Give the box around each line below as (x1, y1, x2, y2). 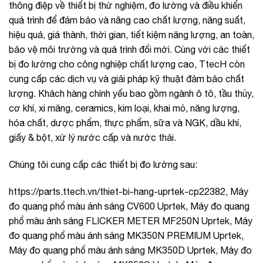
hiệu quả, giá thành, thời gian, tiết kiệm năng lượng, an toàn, (9, 29, 254, 40)
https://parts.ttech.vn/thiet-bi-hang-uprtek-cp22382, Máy (9, 186, 248, 197)
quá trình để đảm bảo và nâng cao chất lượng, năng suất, (9, 15, 245, 25)
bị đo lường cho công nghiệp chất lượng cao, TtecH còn (9, 59, 245, 69)
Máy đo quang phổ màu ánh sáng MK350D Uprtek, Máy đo (9, 244, 252, 255)
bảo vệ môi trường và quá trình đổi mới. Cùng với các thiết (9, 44, 250, 55)
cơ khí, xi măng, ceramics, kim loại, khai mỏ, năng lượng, (9, 103, 240, 113)
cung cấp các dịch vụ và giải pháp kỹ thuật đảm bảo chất (9, 73, 244, 84)
